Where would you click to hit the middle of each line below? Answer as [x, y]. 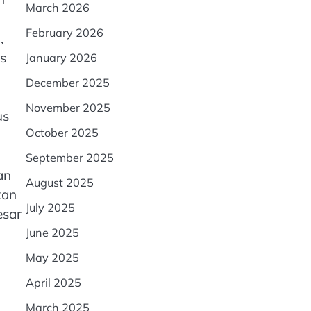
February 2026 [64, 33]
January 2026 [61, 58]
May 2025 [52, 258]
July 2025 [50, 208]
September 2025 [69, 158]
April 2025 [53, 283]
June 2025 [52, 233]
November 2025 [68, 108]
